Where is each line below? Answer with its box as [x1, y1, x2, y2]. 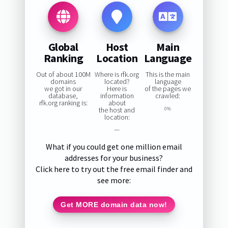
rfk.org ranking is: [39, 98, 88, 108]
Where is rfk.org [95, 70, 139, 79]
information [100, 91, 134, 101]
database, [48, 91, 78, 101]
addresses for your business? [65, 153, 163, 163]
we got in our [44, 84, 82, 94]
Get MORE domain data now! [61, 200, 167, 209]
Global [48, 39, 78, 54]
